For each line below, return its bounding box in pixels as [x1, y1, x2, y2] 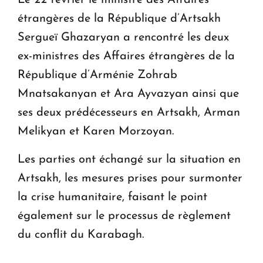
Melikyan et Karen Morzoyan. [18, 125, 174, 137]
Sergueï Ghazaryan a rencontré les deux [18, 31, 229, 43]
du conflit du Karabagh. [18, 228, 144, 241]
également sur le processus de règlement [18, 210, 231, 222]
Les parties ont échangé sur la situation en [18, 153, 241, 166]
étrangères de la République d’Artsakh [18, 12, 221, 25]
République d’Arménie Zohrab [18, 69, 177, 81]
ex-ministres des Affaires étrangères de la [18, 50, 235, 62]
